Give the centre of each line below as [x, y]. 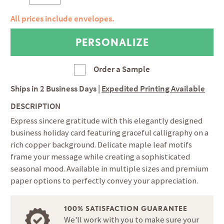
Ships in [25, 88]
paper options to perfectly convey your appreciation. [104, 181]
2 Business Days [68, 88]
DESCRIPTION [36, 106]
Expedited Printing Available [153, 88]
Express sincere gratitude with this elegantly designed [107, 121]
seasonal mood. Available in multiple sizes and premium [110, 169]
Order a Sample [122, 69]
